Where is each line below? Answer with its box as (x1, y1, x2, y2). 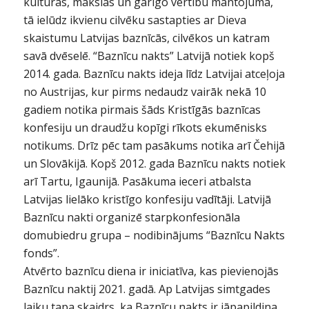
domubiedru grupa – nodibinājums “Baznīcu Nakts (23, 228, 285, 243)
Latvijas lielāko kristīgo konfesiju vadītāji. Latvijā (23, 192, 271, 208)
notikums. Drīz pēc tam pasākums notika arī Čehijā (23, 138, 285, 154)
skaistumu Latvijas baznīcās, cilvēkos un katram (23, 30, 270, 46)
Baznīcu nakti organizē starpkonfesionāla (23, 210, 240, 226)
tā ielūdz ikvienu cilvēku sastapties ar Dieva (23, 12, 246, 28)
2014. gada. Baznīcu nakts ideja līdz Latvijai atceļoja (23, 66, 285, 82)
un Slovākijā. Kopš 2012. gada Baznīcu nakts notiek (23, 156, 286, 172)
